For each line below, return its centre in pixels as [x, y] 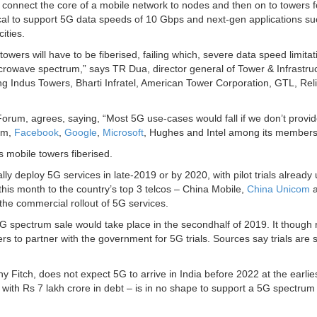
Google [81, 133]
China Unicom [278, 189]
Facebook [36, 133]
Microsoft [123, 133]
